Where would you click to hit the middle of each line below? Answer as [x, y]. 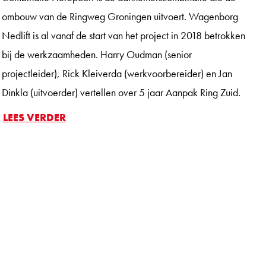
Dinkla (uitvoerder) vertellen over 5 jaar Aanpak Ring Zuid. [121, 92]
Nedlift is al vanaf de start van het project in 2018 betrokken [123, 35]
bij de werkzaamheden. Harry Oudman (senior [96, 54]
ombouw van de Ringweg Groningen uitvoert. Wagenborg [120, 16]
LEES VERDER [34, 117]
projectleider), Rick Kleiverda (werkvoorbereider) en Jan [117, 73]
